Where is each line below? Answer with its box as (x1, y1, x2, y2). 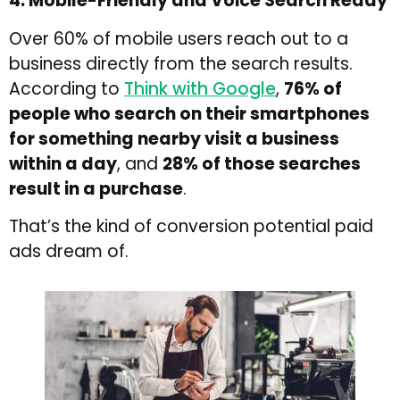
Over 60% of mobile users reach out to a (9, 26, 348, 51)
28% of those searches (162, 151, 361, 176)
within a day (9, 151, 117, 176)
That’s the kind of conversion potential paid (9, 214, 373, 239)
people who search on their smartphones (9, 101, 370, 126)
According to (9, 76, 124, 101)
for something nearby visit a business (9, 126, 339, 151)
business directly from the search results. (9, 51, 353, 76)
